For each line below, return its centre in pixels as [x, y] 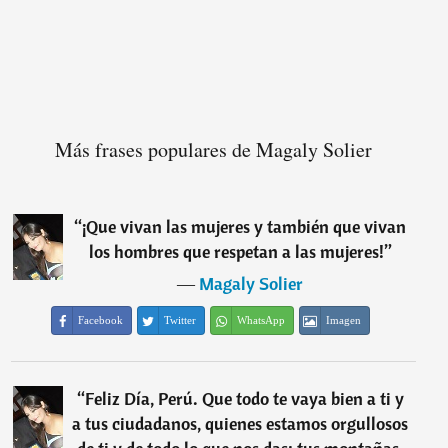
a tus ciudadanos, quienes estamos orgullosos [240, 424]
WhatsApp [261, 320]
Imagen [344, 320]
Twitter [180, 320]
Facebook [101, 320]
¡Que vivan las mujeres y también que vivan [244, 227]
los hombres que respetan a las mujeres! [236, 252]
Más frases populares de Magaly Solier [213, 150]
